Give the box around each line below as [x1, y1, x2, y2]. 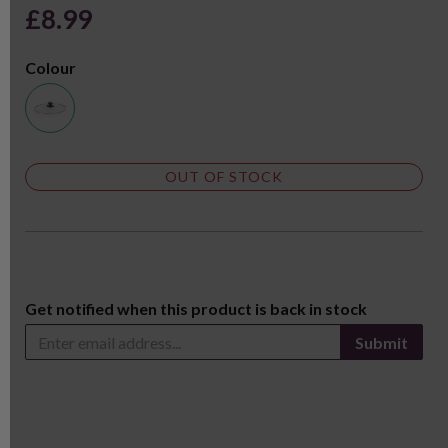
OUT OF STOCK [165, 168, 283, 185]
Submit [355, 333, 408, 352]
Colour [25, 58, 76, 77]
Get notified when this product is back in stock [25, 299, 367, 318]
